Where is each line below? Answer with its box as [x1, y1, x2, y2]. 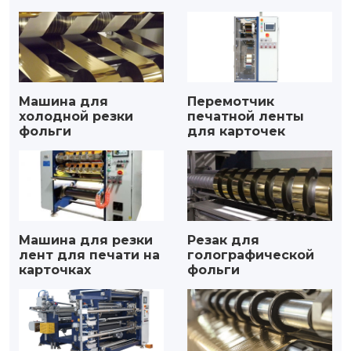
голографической [187, 248, 314, 263]
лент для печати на [19, 248, 160, 263]
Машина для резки [19, 233, 153, 248]
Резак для [187, 233, 259, 248]
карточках [19, 262, 91, 278]
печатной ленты [187, 109, 304, 125]
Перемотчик [187, 94, 274, 110]
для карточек [187, 124, 285, 139]
